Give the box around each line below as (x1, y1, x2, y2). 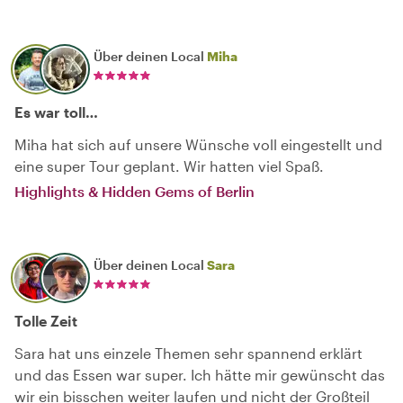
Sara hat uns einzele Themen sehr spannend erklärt (14, 344, 363, 362)
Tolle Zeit (14, 311, 77, 329)
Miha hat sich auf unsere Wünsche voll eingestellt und (14, 135, 382, 153)
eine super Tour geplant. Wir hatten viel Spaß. (14, 157, 324, 175)
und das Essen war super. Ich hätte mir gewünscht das (14, 365, 385, 383)
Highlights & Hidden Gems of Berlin (14, 182, 255, 200)
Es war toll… (14, 103, 98, 121)
